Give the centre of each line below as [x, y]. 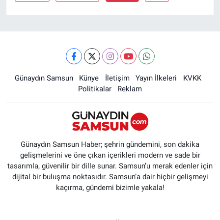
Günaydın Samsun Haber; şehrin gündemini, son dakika [110, 144]
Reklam [130, 89]
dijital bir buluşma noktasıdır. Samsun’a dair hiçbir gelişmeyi [110, 177]
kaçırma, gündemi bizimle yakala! [110, 188]
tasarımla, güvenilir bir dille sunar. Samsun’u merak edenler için [110, 166]
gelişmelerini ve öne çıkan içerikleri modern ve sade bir [110, 155]
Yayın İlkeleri [156, 78]
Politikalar [95, 89]
